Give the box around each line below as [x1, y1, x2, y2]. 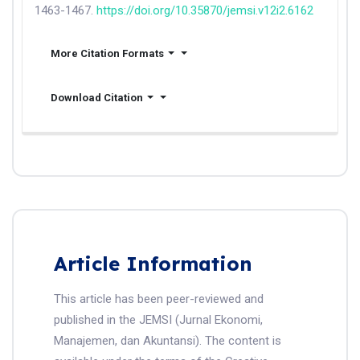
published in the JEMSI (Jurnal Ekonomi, [54, 312, 263, 327]
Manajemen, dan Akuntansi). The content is [54, 333, 281, 348]
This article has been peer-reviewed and [54, 291, 264, 306]
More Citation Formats [51, 47, 164, 59]
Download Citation [51, 91, 143, 104]
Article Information [54, 251, 252, 276]
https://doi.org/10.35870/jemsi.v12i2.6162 [96, 2, 313, 18]
